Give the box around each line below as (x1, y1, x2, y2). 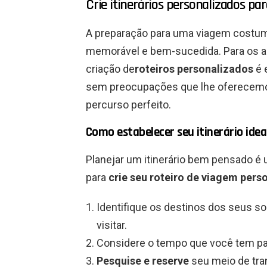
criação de (86, 63, 135, 76)
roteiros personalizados (135, 63, 253, 76)
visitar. (97, 219, 127, 232)
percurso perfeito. (86, 98, 171, 111)
